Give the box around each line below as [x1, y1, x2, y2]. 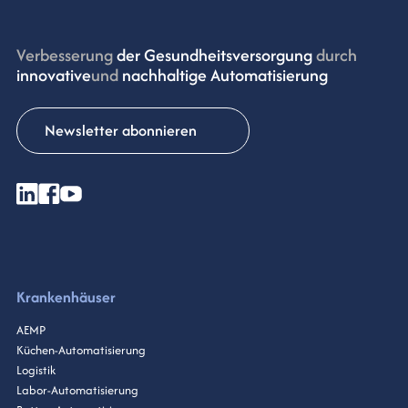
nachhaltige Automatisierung [117, 63, 328, 88]
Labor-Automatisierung [15, 382, 138, 400]
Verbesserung [15, 43, 113, 68]
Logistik [15, 362, 56, 380]
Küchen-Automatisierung [15, 342, 146, 360]
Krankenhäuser [15, 286, 116, 309]
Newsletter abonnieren [44, 119, 197, 142]
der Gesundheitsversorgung [112, 43, 316, 68]
